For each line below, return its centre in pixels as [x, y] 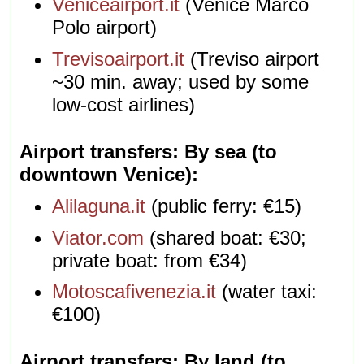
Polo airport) [105, 28]
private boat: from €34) [150, 260]
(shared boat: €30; [225, 237]
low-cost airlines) [124, 105]
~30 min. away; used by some [181, 82]
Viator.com [98, 237]
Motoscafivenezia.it [134, 292]
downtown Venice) [106, 175]
